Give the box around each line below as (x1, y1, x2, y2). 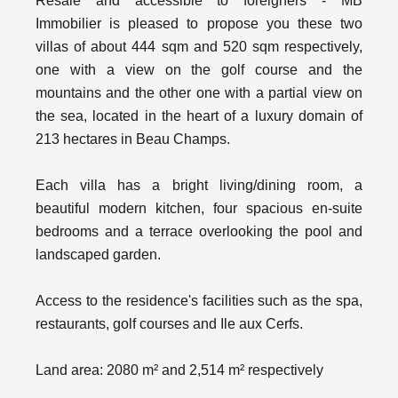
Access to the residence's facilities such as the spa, (36, 293, 362, 308)
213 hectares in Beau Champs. (36, 131, 230, 147)
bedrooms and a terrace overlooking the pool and (36, 224, 362, 239)
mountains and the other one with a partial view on (36, 85, 362, 100)
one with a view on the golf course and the (36, 62, 362, 77)
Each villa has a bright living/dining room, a (36, 178, 362, 193)
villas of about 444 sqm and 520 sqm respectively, (36, 39, 362, 54)
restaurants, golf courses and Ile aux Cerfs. (36, 316, 303, 331)
